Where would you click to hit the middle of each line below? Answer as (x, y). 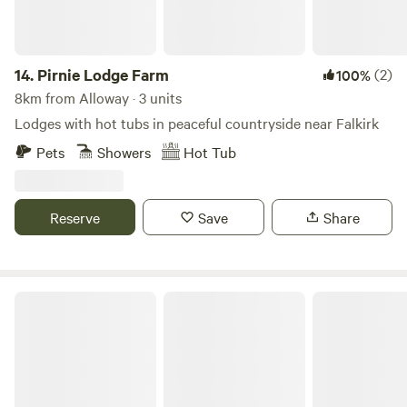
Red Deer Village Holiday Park (97, 298)
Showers (124, 152)
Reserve (75, 217)
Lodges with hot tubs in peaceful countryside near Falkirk (197, 123)
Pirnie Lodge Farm (103, 74)
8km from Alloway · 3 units (98, 97)
